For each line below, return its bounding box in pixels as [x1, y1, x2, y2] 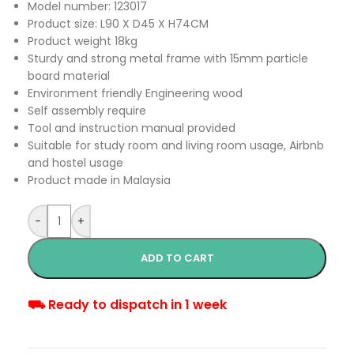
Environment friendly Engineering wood [28, 85, 243, 102]
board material [28, 68, 110, 85]
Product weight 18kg [28, 33, 137, 50]
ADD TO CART [140, 250, 214, 266]
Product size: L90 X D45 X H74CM [28, 16, 209, 32]
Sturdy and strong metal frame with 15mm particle [28, 51, 308, 67]
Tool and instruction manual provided [28, 120, 235, 137]
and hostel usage [28, 155, 123, 171]
